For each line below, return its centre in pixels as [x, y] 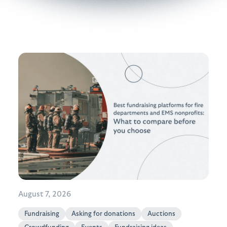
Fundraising [42, 214]
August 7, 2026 [45, 194]
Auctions [161, 214]
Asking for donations [103, 214]
